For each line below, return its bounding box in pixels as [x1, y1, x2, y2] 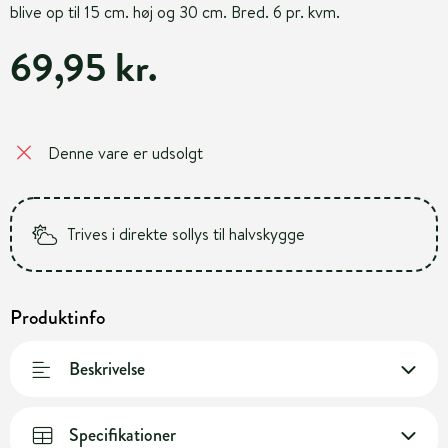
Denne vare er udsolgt [48, 141, 203, 164]
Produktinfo [10, 303, 105, 332]
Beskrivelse [69, 355, 145, 382]
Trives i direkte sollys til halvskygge [67, 223, 305, 245]
